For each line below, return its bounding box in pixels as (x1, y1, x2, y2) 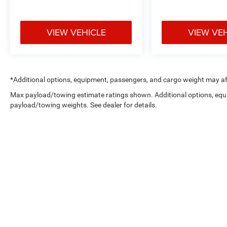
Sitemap (198, 190, 220, 197)
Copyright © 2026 (110, 190, 160, 197)
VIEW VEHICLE (46, 25, 106, 39)
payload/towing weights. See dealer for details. (10, 100, 157, 109)
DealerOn (168, 190, 193, 197)
